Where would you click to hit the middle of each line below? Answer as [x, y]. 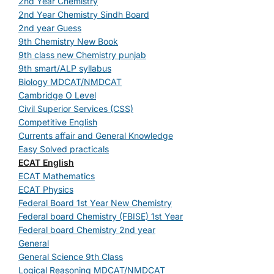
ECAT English [46, 162]
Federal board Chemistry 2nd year [87, 230]
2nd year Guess [50, 28]
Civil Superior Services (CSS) [76, 109]
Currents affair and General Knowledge [96, 135]
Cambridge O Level [57, 95]
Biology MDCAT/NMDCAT [70, 82]
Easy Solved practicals [64, 149]
